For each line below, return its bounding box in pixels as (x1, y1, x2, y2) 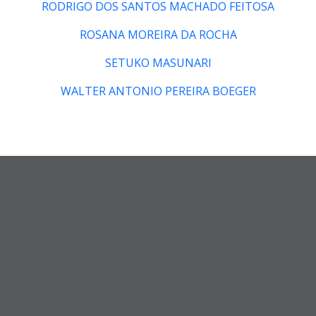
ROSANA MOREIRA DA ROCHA (79, 26, 237, 42)
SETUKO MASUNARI (104, 54, 212, 71)
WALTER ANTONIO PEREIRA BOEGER (60, 83, 256, 99)
